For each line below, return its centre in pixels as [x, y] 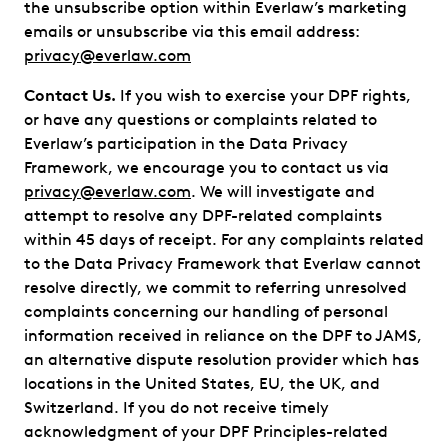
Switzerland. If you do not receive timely [176, 407]
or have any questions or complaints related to [200, 119]
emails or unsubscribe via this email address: [192, 31]
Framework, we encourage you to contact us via [206, 167]
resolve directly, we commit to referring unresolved [215, 287]
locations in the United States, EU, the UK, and [202, 383]
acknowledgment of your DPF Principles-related [206, 431]
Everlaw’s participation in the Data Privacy [186, 143]
